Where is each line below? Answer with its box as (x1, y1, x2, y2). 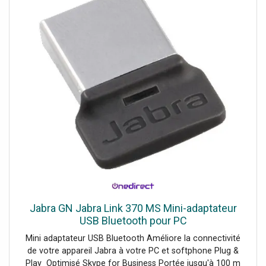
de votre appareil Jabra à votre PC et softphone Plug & (27, 245, 239, 256)
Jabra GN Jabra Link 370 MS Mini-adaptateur (29, 201, 237, 214)
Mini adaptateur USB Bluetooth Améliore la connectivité (26, 233, 240, 243)
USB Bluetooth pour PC (79, 214, 187, 227)
